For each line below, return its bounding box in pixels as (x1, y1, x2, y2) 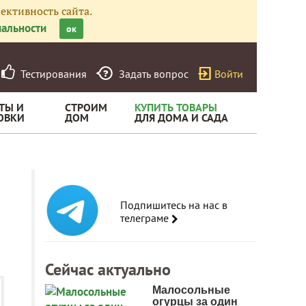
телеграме (120, 211, 171, 225)
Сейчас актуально (45, 259, 171, 280)
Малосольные (152, 284, 230, 296)
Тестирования (15, 67, 87, 81)
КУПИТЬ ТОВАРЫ (135, 100, 217, 114)
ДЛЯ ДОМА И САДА (135, 111, 228, 124)
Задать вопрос (119, 67, 189, 81)
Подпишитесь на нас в (120, 198, 227, 212)
